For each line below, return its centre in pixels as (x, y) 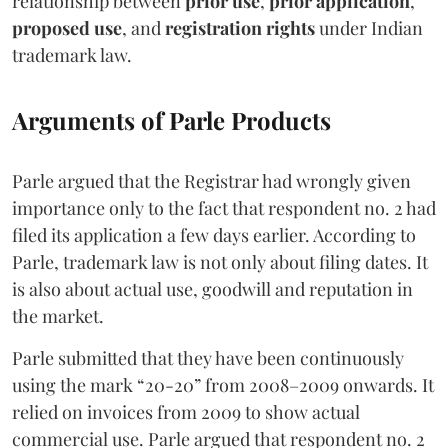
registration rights (240, 27)
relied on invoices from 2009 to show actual (186, 411)
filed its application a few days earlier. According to (214, 234)
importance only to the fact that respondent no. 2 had (224, 207)
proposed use (67, 27)
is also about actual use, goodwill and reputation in (212, 288)
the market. (58, 315)
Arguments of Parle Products (171, 119)
